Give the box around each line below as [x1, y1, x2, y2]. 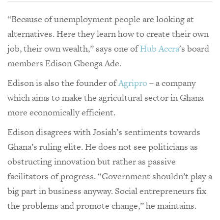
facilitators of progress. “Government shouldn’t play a [7, 169, 212, 182]
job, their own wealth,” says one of [7, 42, 140, 55]
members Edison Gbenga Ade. [7, 56, 123, 69]
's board [179, 42, 209, 55]
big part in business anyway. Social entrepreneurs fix [7, 184, 206, 197]
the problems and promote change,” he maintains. [7, 199, 196, 212]
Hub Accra [140, 42, 179, 55]
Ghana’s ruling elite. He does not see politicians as [7, 140, 198, 153]
